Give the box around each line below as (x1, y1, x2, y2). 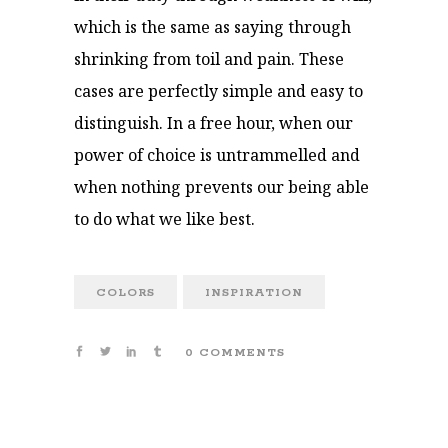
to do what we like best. (74, 208, 255, 230)
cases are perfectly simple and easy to (74, 80, 363, 102)
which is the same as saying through (74, 16, 351, 38)
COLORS (96, 285, 155, 300)
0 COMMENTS (185, 345, 285, 360)
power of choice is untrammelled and (74, 144, 360, 166)
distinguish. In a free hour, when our (74, 112, 353, 134)
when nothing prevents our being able (74, 176, 369, 198)
